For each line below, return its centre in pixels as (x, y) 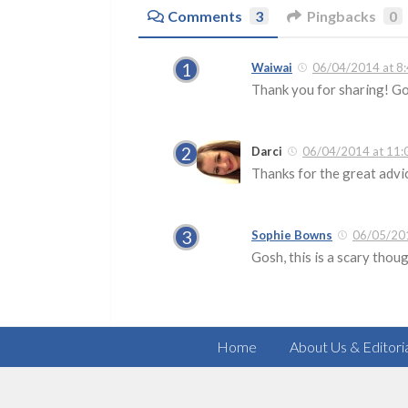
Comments (205, 16)
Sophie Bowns (292, 235)
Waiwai (272, 68)
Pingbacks (342, 16)
